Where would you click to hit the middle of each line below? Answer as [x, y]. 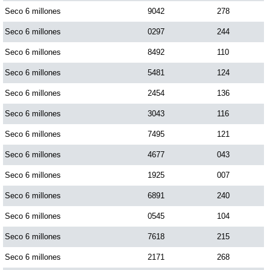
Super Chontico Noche [96, 142]
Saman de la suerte [88, 34]
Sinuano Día [69, 70]
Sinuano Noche [77, 106]
